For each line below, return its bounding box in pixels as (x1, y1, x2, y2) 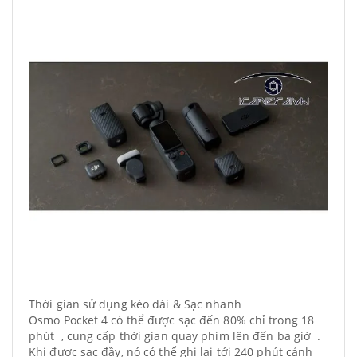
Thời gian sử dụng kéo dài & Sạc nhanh (29, 296, 241, 312)
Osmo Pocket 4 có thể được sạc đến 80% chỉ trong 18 (29, 312, 315, 328)
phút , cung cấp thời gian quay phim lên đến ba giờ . (29, 328, 321, 343)
